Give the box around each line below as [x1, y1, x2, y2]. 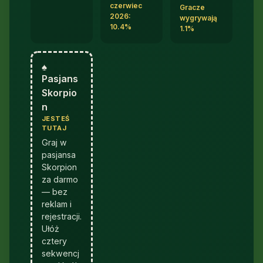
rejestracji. [42, 211, 82, 221]
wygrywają [179, 14, 217, 23]
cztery [42, 235, 67, 246]
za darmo [42, 174, 78, 184]
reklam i [42, 198, 72, 209]
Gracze [179, 3, 205, 12]
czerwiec [109, 1, 142, 11]
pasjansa [42, 149, 76, 160]
